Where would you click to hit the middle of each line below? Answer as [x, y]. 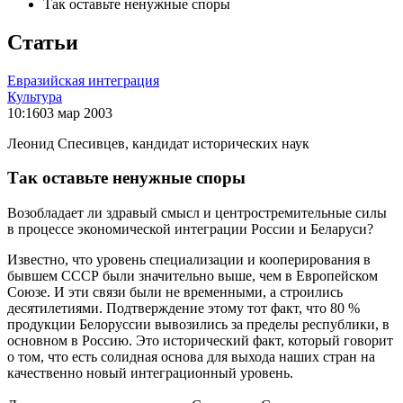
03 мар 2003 [76, 112]
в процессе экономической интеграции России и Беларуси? [190, 229]
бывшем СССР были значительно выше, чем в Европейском [193, 276]
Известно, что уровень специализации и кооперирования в [189, 260]
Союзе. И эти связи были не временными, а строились [175, 292]
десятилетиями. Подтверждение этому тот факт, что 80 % [184, 309]
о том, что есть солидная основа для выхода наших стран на [191, 357]
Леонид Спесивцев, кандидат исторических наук [158, 143]
